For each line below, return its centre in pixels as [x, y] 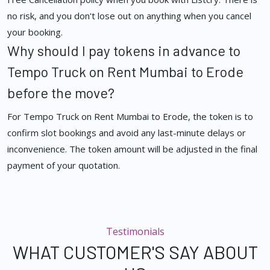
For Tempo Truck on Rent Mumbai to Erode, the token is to [130, 117]
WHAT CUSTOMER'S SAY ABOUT [135, 252]
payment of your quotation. [64, 165]
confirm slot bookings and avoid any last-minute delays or [127, 133]
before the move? [61, 93]
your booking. [35, 32]
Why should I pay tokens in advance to [124, 51]
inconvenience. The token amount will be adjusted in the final [132, 149]
